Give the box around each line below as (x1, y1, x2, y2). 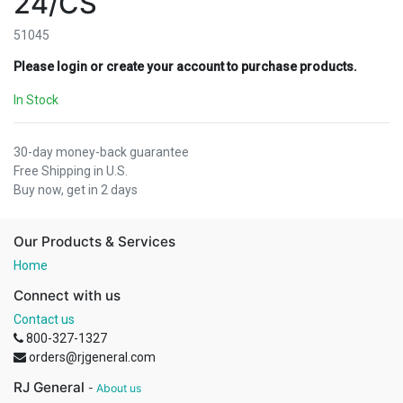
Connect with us (13, 287, 121, 305)
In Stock (13, 93, 58, 108)
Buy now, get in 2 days (13, 183, 138, 198)
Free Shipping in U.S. (13, 164, 128, 179)
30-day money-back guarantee (13, 145, 189, 160)
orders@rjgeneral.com (29, 350, 156, 365)
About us (96, 381, 141, 396)
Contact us (13, 312, 75, 327)
